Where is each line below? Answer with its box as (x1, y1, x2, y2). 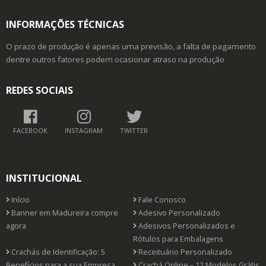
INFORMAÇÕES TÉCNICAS (6, 27, 124, 40)
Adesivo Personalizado (137, 217, 220, 227)
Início (9, 204, 30, 214)
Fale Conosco (137, 204, 186, 214)
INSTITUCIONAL (6, 180, 82, 194)
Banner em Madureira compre (9, 217, 118, 227)
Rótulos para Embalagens (133, 243, 223, 254)
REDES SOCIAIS (6, 93, 73, 106)
